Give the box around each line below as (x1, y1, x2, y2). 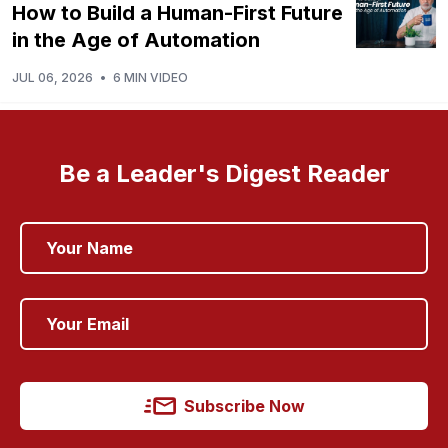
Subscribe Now (183, 395, 305, 416)
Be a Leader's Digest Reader (58, 158, 390, 188)
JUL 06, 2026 (12, 69, 93, 85)
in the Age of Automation (12, 27, 260, 52)
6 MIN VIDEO (113, 69, 188, 85)
